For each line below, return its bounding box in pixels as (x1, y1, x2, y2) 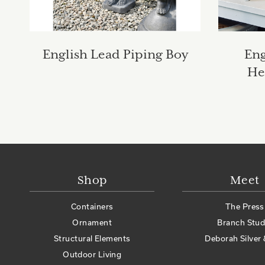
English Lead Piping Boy (42, 48, 188, 63)
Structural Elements (53, 234, 131, 244)
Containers (70, 202, 114, 212)
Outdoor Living (63, 250, 122, 260)
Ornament (72, 218, 112, 228)
